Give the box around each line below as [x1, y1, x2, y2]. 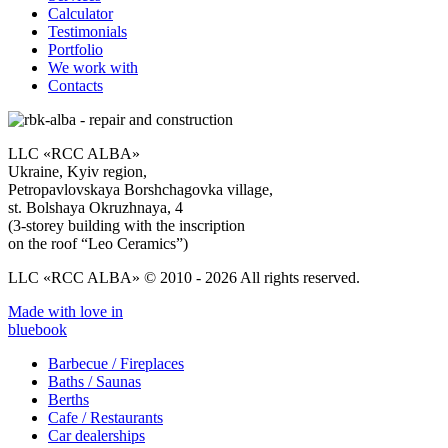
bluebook [8, 320, 67, 338]
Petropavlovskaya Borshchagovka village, [8, 180, 273, 198]
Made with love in [8, 302, 123, 320]
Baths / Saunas [48, 372, 141, 390]
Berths [48, 390, 89, 408]
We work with [48, 58, 138, 76]
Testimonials [48, 22, 127, 40]
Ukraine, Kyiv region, [8, 162, 147, 180]
